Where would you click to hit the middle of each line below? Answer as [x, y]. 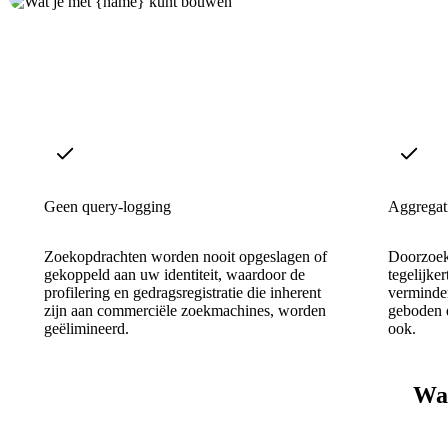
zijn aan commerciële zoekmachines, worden [185, 310]
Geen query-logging [107, 206]
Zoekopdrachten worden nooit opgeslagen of [185, 256]
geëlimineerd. [86, 328]
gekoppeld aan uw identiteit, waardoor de [174, 274]
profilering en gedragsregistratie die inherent [182, 292]
